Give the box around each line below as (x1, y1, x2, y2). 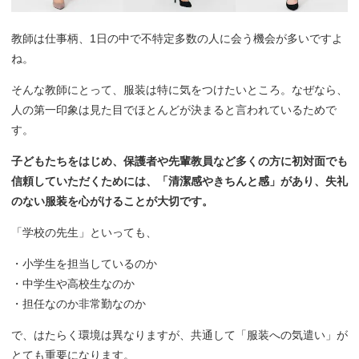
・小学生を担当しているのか (11, 256, 157, 270)
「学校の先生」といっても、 (11, 225, 157, 239)
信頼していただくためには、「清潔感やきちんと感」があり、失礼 (11, 174, 348, 188)
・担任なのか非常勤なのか (11, 296, 146, 310)
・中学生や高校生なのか (11, 276, 135, 290)
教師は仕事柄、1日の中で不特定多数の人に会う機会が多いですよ (11, 31, 343, 45)
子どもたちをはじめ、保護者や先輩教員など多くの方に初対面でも (11, 154, 348, 167)
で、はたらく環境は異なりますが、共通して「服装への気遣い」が (11, 328, 348, 341)
